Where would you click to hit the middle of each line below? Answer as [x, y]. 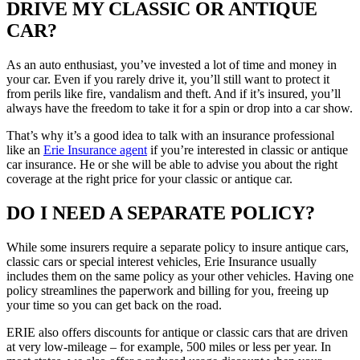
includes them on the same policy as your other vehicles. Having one [180, 276]
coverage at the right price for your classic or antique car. [149, 179]
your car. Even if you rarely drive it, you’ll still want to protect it [168, 80]
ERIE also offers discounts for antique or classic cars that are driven [177, 332]
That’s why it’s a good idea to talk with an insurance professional [170, 136]
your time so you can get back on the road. [114, 305]
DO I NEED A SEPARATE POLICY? [161, 213]
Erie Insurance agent [95, 150]
